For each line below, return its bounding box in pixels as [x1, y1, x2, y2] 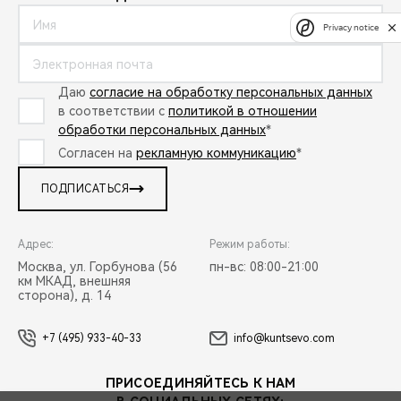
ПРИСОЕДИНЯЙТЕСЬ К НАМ [105, 376, 296, 391]
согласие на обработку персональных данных [90, 85, 372, 100]
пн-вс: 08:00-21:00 [209, 260, 319, 275]
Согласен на [58, 145, 136, 160]
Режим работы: [209, 238, 290, 252]
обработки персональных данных [58, 123, 266, 138]
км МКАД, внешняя [18, 274, 131, 289]
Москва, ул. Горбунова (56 [18, 260, 177, 275]
